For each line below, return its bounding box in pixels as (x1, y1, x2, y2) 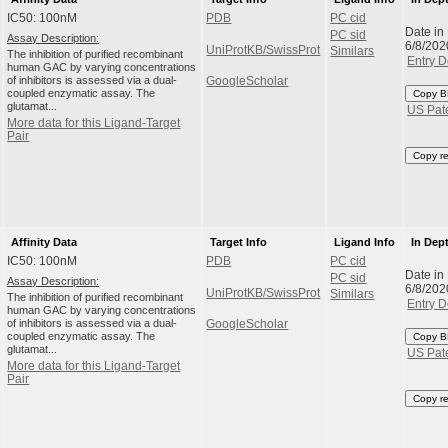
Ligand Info (333, 235, 395, 248)
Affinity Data (10, 235, 77, 248)
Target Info (209, 235, 267, 248)
